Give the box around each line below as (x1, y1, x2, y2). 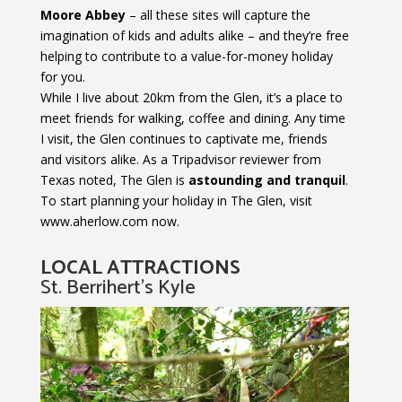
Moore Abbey (39, 5, 126, 23)
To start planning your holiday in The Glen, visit (39, 191, 312, 209)
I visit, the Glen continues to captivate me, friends (39, 129, 328, 147)
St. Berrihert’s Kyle (39, 271, 196, 304)
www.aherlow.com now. (39, 212, 179, 230)
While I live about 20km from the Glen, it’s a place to (39, 88, 343, 106)
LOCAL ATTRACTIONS (39, 251, 240, 284)
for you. (39, 67, 85, 85)
